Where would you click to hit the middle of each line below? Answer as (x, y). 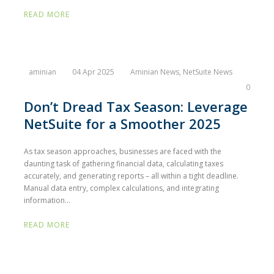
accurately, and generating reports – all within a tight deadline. (131, 176)
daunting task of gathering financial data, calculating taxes (124, 164)
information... (47, 200)
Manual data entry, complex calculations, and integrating (121, 188)
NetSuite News (208, 72)
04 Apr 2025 (93, 72)
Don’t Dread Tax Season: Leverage (136, 106)
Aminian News (155, 72)
